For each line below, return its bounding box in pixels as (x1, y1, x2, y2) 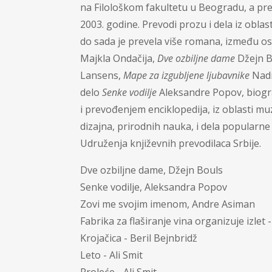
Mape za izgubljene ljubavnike (123, 69, 250, 82)
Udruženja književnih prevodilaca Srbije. (80, 137, 261, 150)
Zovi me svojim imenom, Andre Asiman (80, 197, 255, 211)
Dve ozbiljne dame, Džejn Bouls (80, 163, 223, 177)
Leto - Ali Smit (80, 248, 143, 262)
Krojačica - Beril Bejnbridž (80, 231, 197, 245)
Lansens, (80, 69, 123, 82)
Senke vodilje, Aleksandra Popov (80, 180, 227, 194)
